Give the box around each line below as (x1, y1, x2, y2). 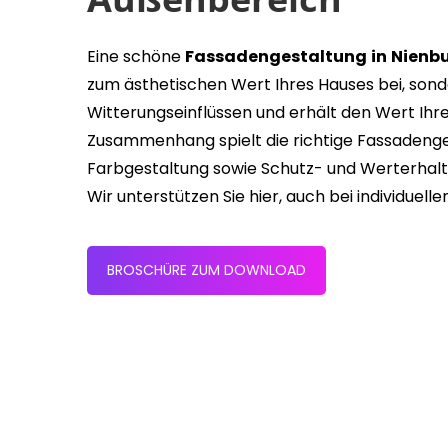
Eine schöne (87, 45, 185, 69)
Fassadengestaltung (185, 45, 367, 69)
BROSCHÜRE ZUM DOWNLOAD (107, 260, 306, 281)
